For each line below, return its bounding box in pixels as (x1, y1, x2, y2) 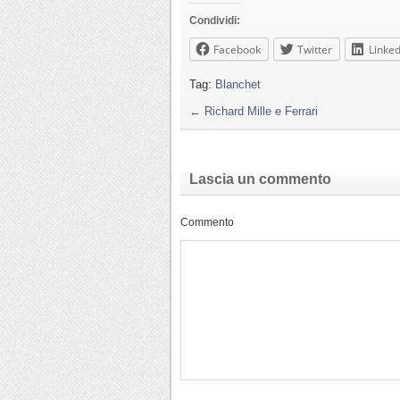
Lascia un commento (189, 171, 331, 187)
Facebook (213, 41, 261, 57)
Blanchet (215, 77, 261, 91)
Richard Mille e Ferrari (201, 104, 318, 118)
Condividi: (189, 13, 240, 27)
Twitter (297, 41, 332, 57)
